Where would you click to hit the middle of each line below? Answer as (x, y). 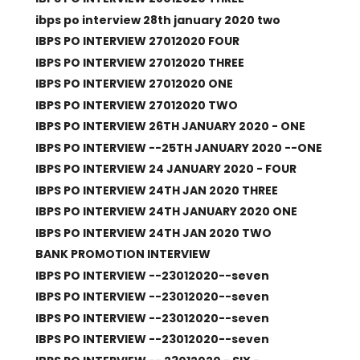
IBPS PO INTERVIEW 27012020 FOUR (137, 41)
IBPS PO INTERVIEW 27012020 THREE (139, 62)
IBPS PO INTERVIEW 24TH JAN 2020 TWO (153, 233)
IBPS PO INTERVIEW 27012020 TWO (136, 105)
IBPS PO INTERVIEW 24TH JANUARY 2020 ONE (166, 211)
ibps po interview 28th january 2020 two (157, 20)
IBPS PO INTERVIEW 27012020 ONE (134, 84)
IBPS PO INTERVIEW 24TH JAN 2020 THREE (156, 190)
